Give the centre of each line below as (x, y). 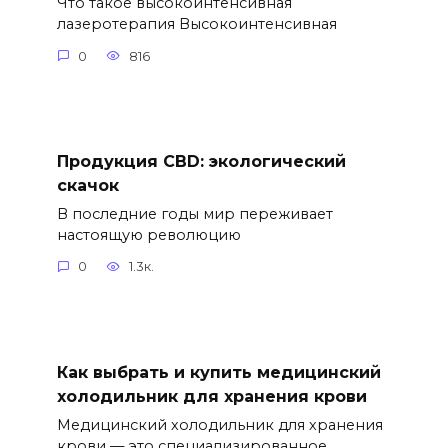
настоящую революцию (148, 234)
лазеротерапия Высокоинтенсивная (196, 24)
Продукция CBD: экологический (201, 161)
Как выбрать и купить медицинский (218, 372)
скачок (87, 185)
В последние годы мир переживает (194, 213)
